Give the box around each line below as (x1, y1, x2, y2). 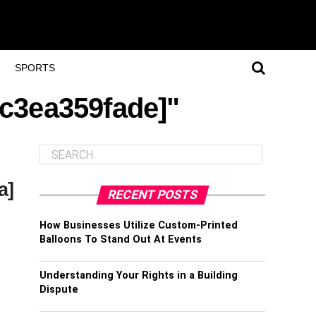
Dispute (39, 284, 78, 296)
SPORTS (14, 62, 55, 73)
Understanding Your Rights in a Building (39, 269, 238, 281)
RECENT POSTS (105, 188, 200, 202)
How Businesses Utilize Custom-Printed (39, 219, 238, 231)
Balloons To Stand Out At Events (39, 233, 202, 245)
